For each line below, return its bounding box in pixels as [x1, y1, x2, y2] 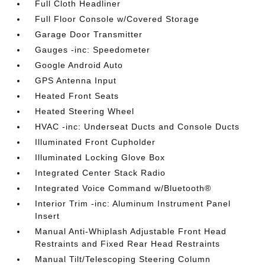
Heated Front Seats [35, 91, 119, 101]
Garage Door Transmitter [35, 30, 143, 39]
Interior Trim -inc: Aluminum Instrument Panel [35, 199, 231, 208]
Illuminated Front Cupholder [35, 137, 156, 147]
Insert [35, 211, 60, 221]
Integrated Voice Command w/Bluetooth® [35, 183, 212, 193]
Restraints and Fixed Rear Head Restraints [35, 239, 221, 248]
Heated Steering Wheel [35, 106, 135, 116]
